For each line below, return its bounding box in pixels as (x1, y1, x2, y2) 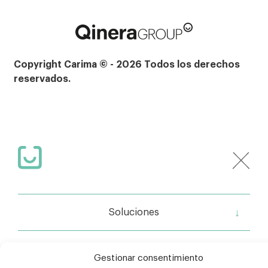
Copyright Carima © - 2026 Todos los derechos (14, 59, 240, 69)
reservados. (14, 74, 71, 84)
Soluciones (109, 208, 159, 217)
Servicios (111, 244, 157, 254)
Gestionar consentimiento (94, 254, 203, 263)
